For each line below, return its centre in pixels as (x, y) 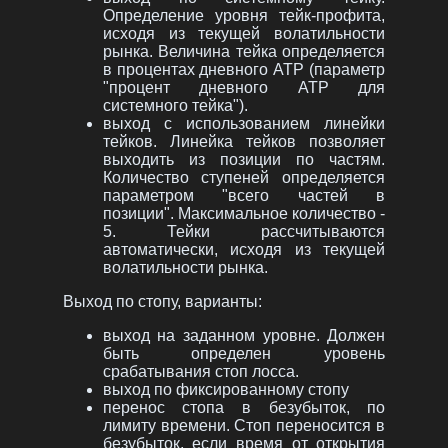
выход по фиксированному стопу (225, 390)
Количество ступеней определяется (244, 178)
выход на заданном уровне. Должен (244, 336)
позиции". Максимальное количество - (244, 214)
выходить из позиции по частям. (244, 160)
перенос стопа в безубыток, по (244, 408)
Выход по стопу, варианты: (162, 302)
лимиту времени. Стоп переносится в (244, 426)
